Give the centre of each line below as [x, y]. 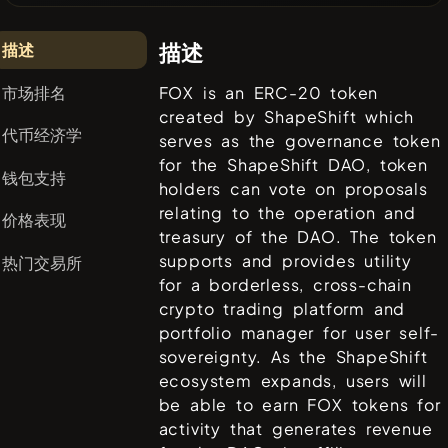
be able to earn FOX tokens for [299, 404]
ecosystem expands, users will [292, 380]
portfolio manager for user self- [299, 332]
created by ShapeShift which [286, 116]
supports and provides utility [285, 260]
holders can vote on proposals [293, 188]
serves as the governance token [299, 140]
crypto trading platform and [282, 308]
